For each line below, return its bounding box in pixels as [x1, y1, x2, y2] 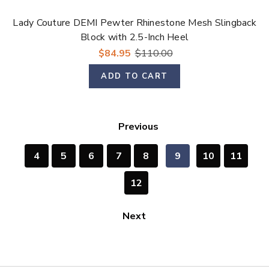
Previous [116, 119, 159, 133]
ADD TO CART [101, 70, 168, 82]
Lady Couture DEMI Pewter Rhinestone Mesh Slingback [13, 16, 256, 30]
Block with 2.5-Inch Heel [80, 31, 189, 44]
